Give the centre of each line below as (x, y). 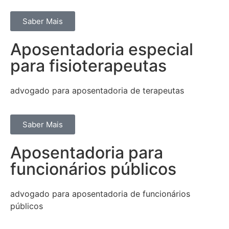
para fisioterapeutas (88, 66)
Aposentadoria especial (102, 50)
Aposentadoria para (87, 152)
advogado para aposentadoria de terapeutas (97, 91)
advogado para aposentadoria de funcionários (100, 193)
